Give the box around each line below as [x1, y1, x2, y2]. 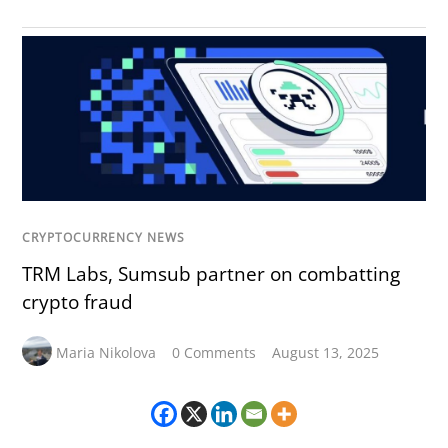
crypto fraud [22, 288, 134, 315]
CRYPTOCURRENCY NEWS [22, 228, 186, 246]
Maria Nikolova [56, 342, 157, 362]
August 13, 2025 [272, 342, 380, 362]
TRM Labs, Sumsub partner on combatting [22, 260, 401, 287]
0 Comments [172, 342, 257, 362]
